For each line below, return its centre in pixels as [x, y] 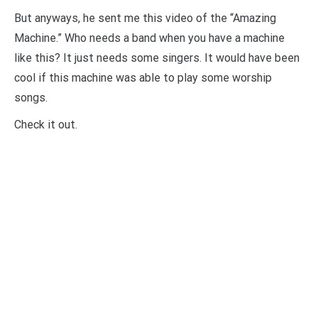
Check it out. [46, 124]
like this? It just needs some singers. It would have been [157, 57]
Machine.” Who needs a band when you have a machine [149, 38]
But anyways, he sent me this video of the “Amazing [145, 18]
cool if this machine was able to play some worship [143, 77]
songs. [31, 97]
